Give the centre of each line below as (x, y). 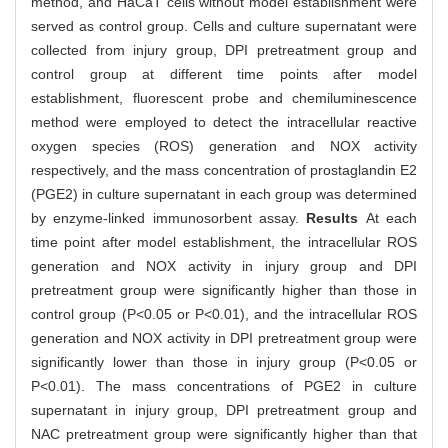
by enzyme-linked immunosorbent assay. (169, 218)
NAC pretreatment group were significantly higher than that (224, 434)
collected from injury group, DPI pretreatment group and (224, 50)
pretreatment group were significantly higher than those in (224, 290)
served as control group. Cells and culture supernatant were (224, 26)
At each (391, 218)
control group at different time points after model (224, 74)
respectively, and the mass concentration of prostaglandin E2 (224, 170)
